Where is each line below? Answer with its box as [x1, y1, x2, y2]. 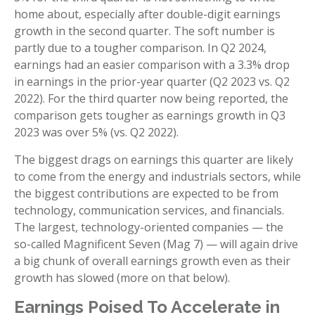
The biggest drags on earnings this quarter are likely [14, 152, 293, 167]
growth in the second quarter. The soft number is [14, 23, 275, 39]
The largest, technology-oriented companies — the [14, 219, 283, 235]
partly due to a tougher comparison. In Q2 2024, [14, 40, 266, 56]
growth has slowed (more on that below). [14, 270, 230, 285]
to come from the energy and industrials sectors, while [14, 169, 301, 184]
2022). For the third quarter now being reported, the [14, 91, 288, 106]
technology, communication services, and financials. [14, 202, 284, 218]
